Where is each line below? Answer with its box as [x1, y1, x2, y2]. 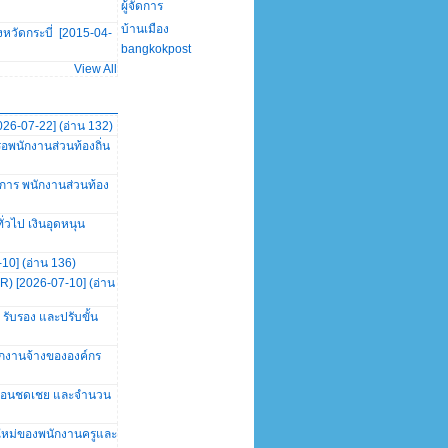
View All [74, 62, 117, 76]
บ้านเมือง [121, 22, 169, 36]
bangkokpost [121, 42, 191, 56]
